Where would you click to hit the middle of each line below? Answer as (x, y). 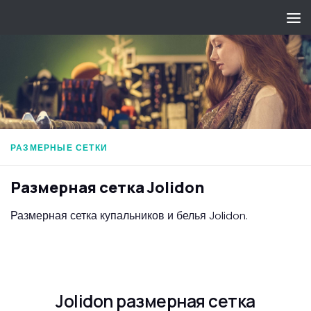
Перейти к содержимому (87, 20)
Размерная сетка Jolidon (108, 187)
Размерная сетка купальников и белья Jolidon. (129, 215)
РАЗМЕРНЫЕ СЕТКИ (59, 148)
